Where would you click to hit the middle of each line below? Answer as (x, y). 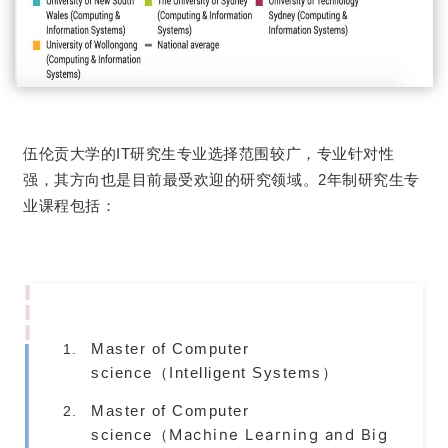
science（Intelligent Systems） (214, 372)
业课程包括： (70, 206)
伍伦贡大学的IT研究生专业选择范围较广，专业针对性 (209, 154)
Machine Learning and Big (278, 435)
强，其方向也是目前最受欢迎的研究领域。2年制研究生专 (221, 180)
